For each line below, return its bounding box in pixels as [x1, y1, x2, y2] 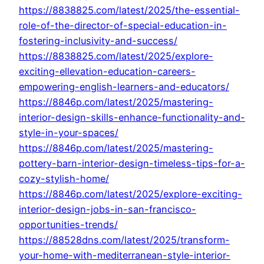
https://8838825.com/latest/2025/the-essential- [19, 4, 240, 16]
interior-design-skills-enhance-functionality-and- [19, 111, 245, 124]
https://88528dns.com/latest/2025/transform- [19, 234, 230, 246]
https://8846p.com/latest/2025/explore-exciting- [19, 188, 242, 200]
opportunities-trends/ [19, 219, 118, 231]
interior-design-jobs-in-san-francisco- [19, 203, 196, 216]
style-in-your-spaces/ [19, 127, 118, 139]
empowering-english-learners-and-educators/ [19, 81, 229, 93]
